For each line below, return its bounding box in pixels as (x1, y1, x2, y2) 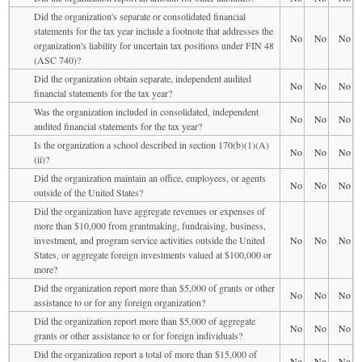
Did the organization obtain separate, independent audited (34, 71, 251, 85)
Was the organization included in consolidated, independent (34, 104, 259, 118)
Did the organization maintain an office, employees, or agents (34, 170, 266, 184)
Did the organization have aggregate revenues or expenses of (34, 204, 265, 217)
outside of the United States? (34, 185, 143, 199)
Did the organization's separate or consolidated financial (34, 9, 246, 23)
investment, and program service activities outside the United (34, 233, 265, 246)
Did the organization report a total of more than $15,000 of (34, 347, 257, 360)
